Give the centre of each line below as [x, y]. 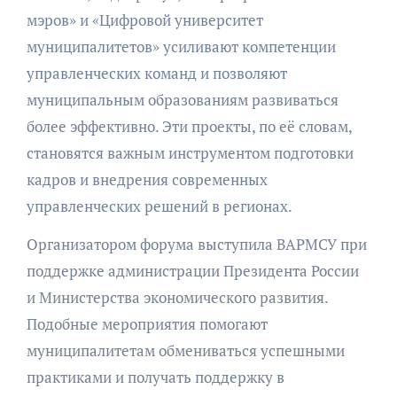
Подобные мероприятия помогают [147, 324]
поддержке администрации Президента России [192, 271]
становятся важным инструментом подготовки [190, 153]
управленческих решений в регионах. [159, 206]
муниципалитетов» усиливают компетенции [181, 47]
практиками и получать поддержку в [155, 378]
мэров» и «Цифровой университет [144, 20]
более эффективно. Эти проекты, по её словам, [189, 127]
